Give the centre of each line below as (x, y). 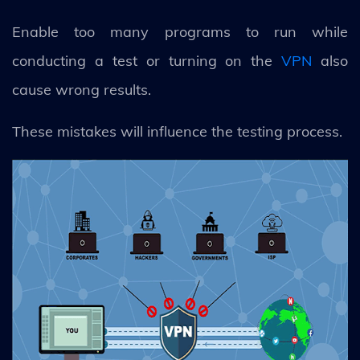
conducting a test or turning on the (147, 60)
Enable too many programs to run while (180, 31)
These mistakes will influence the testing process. (179, 131)
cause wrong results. (82, 89)
